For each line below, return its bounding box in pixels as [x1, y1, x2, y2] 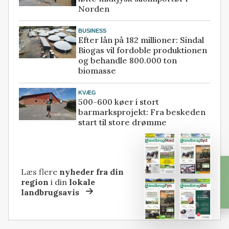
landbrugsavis [21, 187, 80, 198]
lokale [69, 177, 96, 188]
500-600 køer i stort [78, 97, 159, 107]
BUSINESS [78, 27, 107, 34]
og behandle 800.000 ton [78, 55, 177, 66]
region [21, 177, 49, 188]
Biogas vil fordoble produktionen [78, 45, 208, 56]
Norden [78, 3, 110, 14]
